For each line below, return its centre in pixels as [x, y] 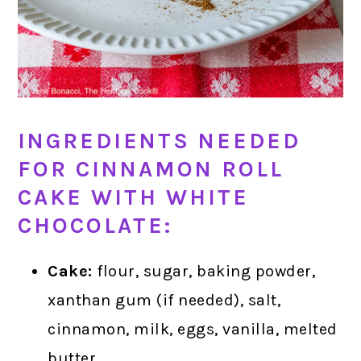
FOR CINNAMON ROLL [151, 170]
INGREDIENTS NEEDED [160, 141]
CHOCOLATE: [95, 226]
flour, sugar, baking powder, [204, 272]
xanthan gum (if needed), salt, [164, 301]
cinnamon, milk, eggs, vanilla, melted [193, 330]
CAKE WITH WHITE [134, 198]
